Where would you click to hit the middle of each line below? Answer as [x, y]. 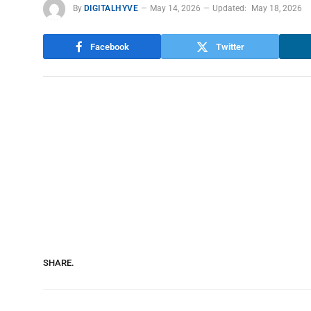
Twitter [230, 47]
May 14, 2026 [176, 9]
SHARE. [59, 263]
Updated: [230, 9]
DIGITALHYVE [111, 9]
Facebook [109, 47]
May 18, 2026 [277, 9]
